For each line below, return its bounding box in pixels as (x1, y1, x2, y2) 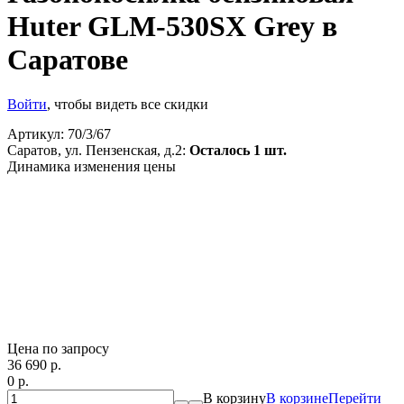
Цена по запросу (7, 340, 109, 356)
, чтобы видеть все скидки (47, 96, 208, 112)
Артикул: (7, 125, 68, 142)
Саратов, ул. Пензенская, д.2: (7, 142, 186, 158)
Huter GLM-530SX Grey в (7, 10, 337, 43)
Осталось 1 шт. (189, 142, 287, 158)
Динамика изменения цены (7, 158, 176, 174)
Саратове (7, 43, 128, 77)
